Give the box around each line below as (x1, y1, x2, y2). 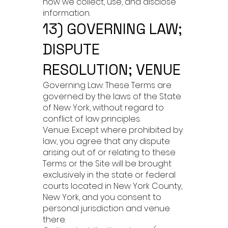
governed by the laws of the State (43, 91, 181, 102)
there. (43, 214, 66, 225)
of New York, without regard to (43, 102, 164, 113)
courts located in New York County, (43, 180, 182, 192)
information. (43, 7, 90, 19)
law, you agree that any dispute (43, 135, 170, 147)
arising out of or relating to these (43, 147, 176, 158)
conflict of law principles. (43, 113, 140, 125)
